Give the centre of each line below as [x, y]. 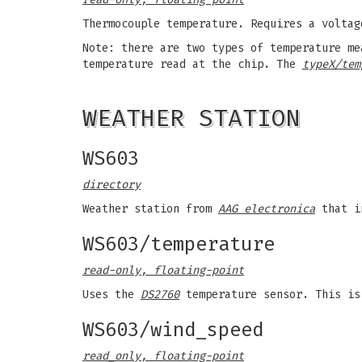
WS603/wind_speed [173, 330]
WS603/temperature [179, 244]
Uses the [112, 295]
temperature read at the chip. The [192, 64]
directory [112, 185]
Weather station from [150, 209]
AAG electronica [267, 209]
